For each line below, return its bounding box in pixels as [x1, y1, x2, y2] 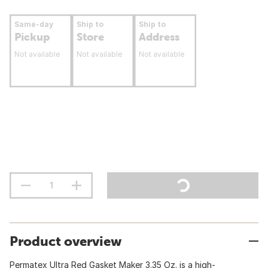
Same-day [14, 20, 53, 29]
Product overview [10, 233, 121, 249]
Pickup [14, 31, 50, 43]
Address [139, 31, 179, 43]
